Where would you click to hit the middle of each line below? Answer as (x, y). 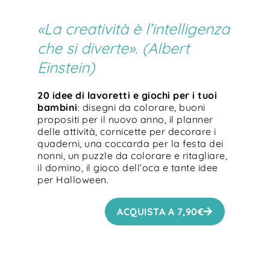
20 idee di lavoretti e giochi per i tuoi (127, 95)
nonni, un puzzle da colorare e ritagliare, (133, 155)
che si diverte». (90, 48)
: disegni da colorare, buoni (141, 107)
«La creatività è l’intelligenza (134, 28)
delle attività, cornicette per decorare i (127, 131)
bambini (58, 107)
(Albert (166, 48)
